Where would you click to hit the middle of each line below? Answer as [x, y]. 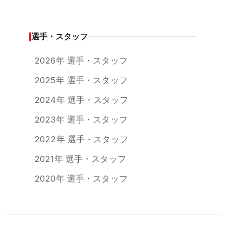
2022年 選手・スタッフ [81, 139]
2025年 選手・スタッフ [81, 80]
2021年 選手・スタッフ [80, 159]
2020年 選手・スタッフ [81, 179]
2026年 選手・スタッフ [81, 61]
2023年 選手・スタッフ [81, 120]
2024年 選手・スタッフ [81, 100]
